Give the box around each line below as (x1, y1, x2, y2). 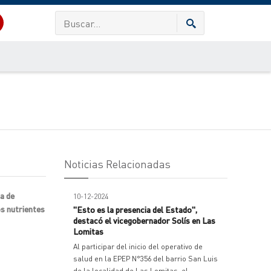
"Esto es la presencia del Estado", (73, 204, 197, 215)
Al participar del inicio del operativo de (73, 242, 203, 251)
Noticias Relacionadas (64, 157, 171, 171)
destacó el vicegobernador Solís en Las (73, 215, 215, 226)
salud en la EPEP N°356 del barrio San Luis (73, 254, 218, 263)
